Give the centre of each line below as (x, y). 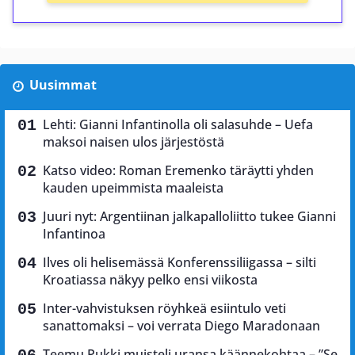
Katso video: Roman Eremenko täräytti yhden (178, 171)
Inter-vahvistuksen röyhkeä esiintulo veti (164, 309)
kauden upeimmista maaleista (133, 188)
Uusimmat (63, 85)
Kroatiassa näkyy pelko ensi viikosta (150, 280)
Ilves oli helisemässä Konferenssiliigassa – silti (179, 263)
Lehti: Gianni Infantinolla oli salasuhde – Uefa (178, 125)
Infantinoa (74, 234)
